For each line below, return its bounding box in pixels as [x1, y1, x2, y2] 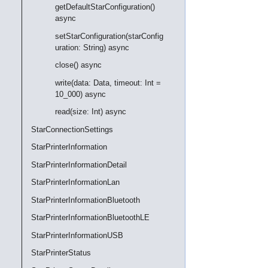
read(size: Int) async [55, 107, 126, 116]
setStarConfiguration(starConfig [55, 31, 163, 41]
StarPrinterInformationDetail [31, 160, 127, 169]
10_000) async [55, 89, 106, 99]
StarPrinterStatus [31, 248, 91, 257]
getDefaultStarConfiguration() [55, 2, 155, 11]
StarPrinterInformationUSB [31, 230, 123, 240]
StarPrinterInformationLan [31, 178, 120, 187]
